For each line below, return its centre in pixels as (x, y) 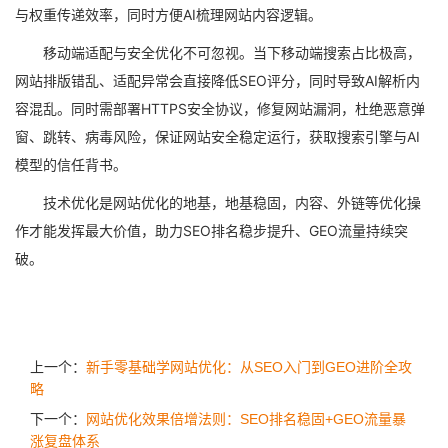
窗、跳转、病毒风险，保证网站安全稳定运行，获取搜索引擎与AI (217, 136)
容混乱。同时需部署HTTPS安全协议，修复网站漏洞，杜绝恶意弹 (220, 108)
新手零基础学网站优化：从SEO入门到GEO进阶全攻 (249, 367)
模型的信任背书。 (71, 164)
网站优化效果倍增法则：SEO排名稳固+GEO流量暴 (246, 419)
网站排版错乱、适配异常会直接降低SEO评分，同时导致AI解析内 (217, 80)
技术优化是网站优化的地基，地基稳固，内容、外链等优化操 (232, 202)
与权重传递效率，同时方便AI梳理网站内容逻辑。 (168, 14)
